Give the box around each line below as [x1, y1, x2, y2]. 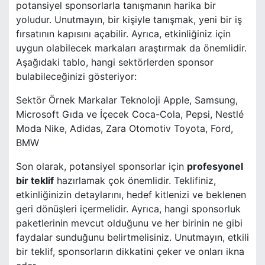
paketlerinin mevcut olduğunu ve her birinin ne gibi [16, 217, 243, 230]
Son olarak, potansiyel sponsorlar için [16, 160, 187, 173]
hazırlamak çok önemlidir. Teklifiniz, [54, 174, 216, 187]
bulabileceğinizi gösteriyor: [16, 70, 137, 83]
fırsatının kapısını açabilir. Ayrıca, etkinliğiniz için [16, 28, 231, 40]
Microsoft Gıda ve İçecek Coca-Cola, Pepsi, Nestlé [16, 108, 244, 121]
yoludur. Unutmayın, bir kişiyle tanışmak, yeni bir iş [16, 14, 242, 26]
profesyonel [187, 160, 243, 173]
